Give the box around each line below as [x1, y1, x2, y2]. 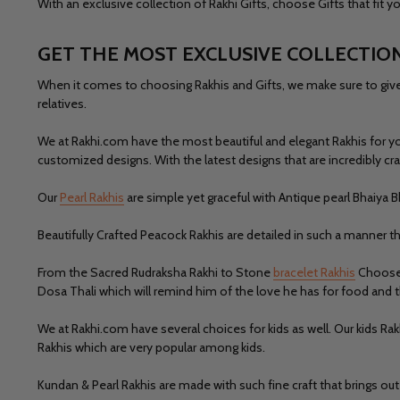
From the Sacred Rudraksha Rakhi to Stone [37, 263, 273, 280]
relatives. [37, 95, 89, 112]
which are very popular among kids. [72, 338, 265, 355]
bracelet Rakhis [273, 263, 355, 280]
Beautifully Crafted [37, 226, 140, 243]
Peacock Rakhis [140, 226, 224, 243]
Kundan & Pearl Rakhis [37, 376, 156, 393]
